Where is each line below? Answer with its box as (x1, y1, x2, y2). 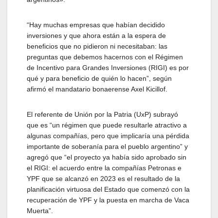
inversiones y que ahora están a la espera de (27, 31, 166, 39)
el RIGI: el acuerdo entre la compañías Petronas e (27, 163, 182, 172)
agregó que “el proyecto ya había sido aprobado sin (27, 153, 186, 161)
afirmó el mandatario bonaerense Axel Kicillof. (27, 85, 167, 93)
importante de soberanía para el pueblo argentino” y (27, 142, 188, 150)
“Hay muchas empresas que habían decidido (27, 20, 165, 29)
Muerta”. (27, 206, 53, 215)
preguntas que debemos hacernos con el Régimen (27, 53, 183, 61)
